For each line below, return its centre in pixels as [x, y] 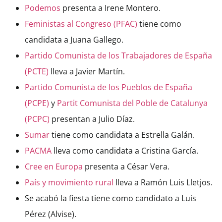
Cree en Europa [54, 167]
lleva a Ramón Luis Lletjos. [163, 183]
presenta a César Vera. [126, 167]
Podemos [43, 8]
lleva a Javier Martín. [87, 72]
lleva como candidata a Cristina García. [125, 151]
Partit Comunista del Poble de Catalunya [132, 103]
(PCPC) [37, 119]
